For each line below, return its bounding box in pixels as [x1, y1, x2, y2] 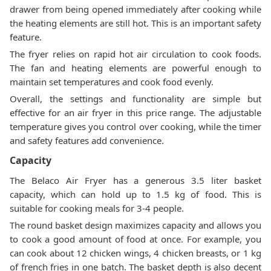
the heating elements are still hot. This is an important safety [10, 17, 261, 29]
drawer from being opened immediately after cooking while [10, 3, 261, 15]
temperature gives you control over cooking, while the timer [10, 120, 261, 132]
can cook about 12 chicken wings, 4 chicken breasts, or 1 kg [10, 247, 261, 259]
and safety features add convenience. [10, 134, 164, 146]
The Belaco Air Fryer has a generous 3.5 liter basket [10, 174, 261, 186]
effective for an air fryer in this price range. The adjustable [10, 106, 261, 119]
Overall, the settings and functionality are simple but [10, 93, 261, 105]
